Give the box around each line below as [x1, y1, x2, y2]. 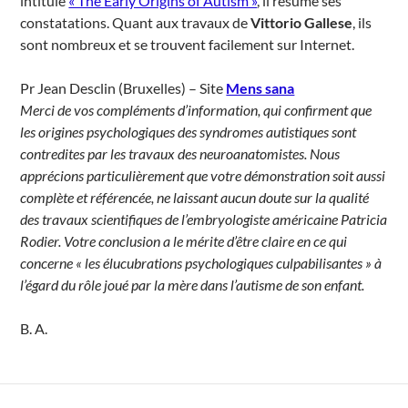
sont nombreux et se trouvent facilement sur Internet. [20, 36, 355, 53]
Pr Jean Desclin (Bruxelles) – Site [20, 79, 227, 97]
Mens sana [226, 79, 295, 97]
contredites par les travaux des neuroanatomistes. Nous [20, 145, 341, 162]
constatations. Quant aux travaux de [20, 14, 251, 31]
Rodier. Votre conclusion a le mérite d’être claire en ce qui [20, 232, 348, 250]
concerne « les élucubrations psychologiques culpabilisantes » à [20, 254, 382, 271]
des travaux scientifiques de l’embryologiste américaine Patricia [20, 210, 388, 228]
